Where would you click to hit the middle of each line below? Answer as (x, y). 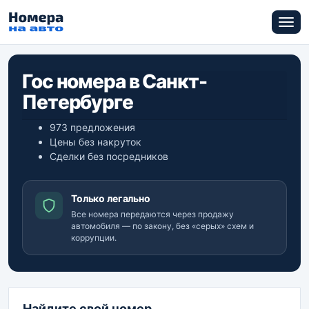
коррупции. (94, 238)
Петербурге (78, 102)
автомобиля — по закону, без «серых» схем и (162, 226)
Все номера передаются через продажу (152, 214)
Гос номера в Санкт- (114, 81)
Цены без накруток (96, 142)
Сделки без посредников (109, 156)
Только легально (111, 198)
